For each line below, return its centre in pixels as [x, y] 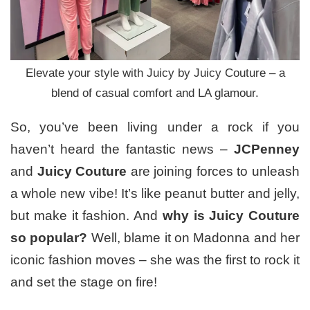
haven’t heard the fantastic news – [122, 149]
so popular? [49, 237]
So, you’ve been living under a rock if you [155, 127]
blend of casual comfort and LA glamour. [155, 93]
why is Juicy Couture [231, 215]
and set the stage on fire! [84, 282]
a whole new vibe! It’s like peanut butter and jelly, [155, 193]
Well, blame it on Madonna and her [193, 237]
